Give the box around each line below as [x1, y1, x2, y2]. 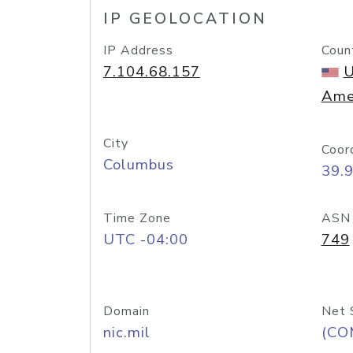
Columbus [103, 154, 174, 175]
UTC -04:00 [103, 229, 188, 250]
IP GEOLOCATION [103, 9, 267, 29]
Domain [103, 303, 150, 320]
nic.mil [103, 322, 150, 343]
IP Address [103, 42, 173, 59]
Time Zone [103, 210, 171, 227]
